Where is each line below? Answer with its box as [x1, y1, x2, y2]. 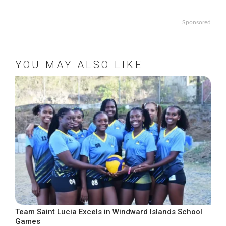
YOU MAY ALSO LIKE [15, 58, 143, 71]
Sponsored [182, 19, 211, 25]
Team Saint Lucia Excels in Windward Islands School [15, 207, 202, 216]
